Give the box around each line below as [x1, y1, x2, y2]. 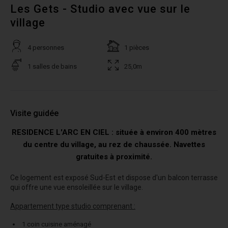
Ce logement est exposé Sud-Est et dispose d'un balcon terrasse [10, 174, 218, 182]
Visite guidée [10, 108, 59, 118]
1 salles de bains [27, 63, 77, 70]
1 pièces [124, 44, 149, 51]
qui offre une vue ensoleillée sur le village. [10, 183, 143, 191]
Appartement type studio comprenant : [10, 202, 135, 210]
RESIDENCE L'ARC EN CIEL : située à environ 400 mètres [12, 128, 216, 137]
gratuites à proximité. [76, 152, 152, 161]
